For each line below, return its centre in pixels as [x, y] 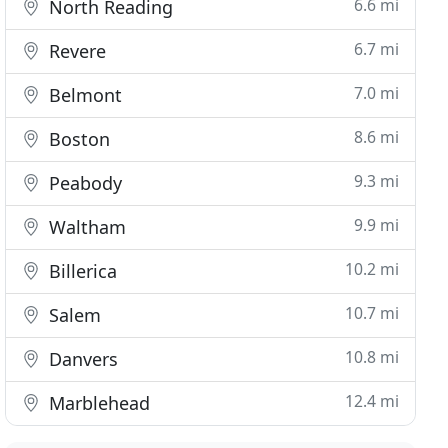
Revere [75, 51]
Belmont [83, 95]
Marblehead [97, 403]
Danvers [81, 359]
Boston [77, 139]
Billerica [81, 271]
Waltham [85, 227]
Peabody [83, 183]
